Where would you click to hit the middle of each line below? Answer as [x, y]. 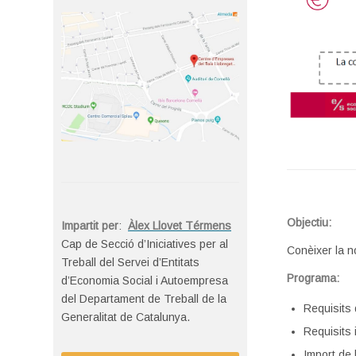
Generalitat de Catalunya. [126, 317]
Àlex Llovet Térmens [180, 225]
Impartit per [90, 225]
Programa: [313, 278]
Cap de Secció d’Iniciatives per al [145, 244]
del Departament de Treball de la [144, 298]
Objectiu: [310, 222]
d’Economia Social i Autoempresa [145, 280]
